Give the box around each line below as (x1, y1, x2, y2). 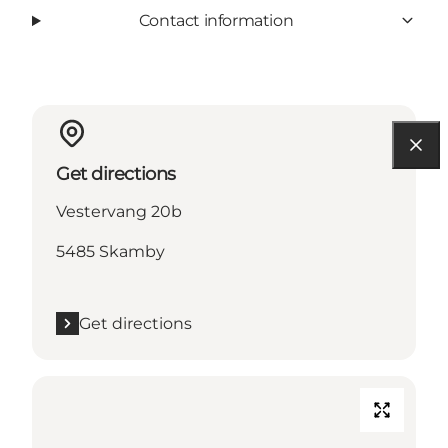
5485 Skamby (56, 241, 165, 261)
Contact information (138, 10, 294, 30)
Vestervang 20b (56, 201, 182, 221)
